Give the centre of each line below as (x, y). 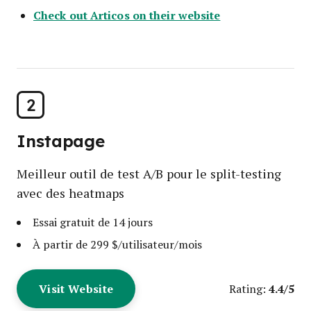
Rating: (247, 288)
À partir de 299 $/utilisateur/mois (117, 244)
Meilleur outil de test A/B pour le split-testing (149, 174)
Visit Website (76, 288)
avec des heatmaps (70, 193)
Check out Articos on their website (127, 15)
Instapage (61, 141)
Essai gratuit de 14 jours (93, 222)
